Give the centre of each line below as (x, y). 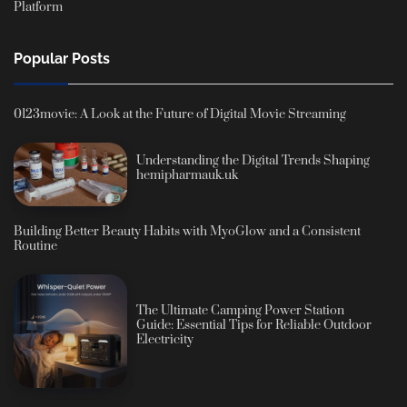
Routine (35, 247)
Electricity (165, 340)
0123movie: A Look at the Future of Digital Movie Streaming (180, 114)
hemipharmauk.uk (188, 176)
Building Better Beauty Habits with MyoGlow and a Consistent (187, 232)
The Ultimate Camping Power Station (241, 311)
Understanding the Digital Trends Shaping (253, 161)
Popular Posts (62, 58)
